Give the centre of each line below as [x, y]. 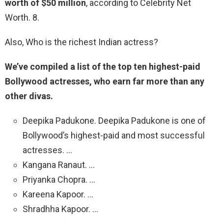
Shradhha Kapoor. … [60, 209]
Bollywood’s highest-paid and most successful [114, 136]
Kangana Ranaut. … [59, 165]
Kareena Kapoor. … [58, 194]
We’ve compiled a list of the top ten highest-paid [103, 67]
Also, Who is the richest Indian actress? [82, 42]
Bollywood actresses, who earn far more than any [105, 82]
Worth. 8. [22, 18]
